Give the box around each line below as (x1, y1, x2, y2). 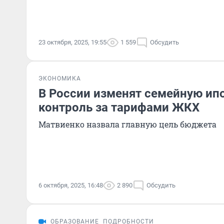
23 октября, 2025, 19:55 (38, 38, 106, 46)
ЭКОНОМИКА (38, 75, 81, 82)
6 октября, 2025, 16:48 (38, 181, 103, 189)
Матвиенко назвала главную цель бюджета (38, 119, 216, 129)
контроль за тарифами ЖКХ (38, 100, 199, 114)
